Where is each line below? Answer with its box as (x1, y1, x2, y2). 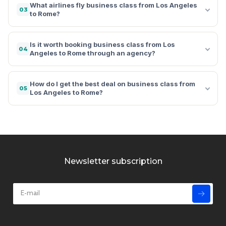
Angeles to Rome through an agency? (30, 48, 155, 57)
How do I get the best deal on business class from (30, 79, 195, 88)
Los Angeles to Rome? (30, 88, 103, 96)
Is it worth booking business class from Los (30, 40, 175, 48)
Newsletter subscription (64, 156, 162, 166)
